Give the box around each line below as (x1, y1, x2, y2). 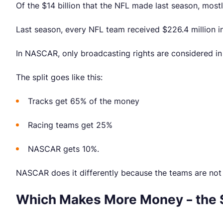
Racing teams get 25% (28, 120, 112, 130)
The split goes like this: (16, 72, 103, 83)
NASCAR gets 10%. (28, 144, 99, 154)
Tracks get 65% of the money (28, 96, 139, 107)
